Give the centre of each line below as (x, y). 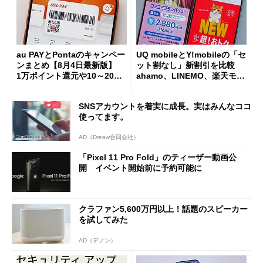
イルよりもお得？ (169, 87)
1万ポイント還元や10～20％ (69, 76)
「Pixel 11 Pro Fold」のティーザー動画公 (158, 158)
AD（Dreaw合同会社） (109, 137)
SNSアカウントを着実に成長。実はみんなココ (165, 106)
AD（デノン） (97, 240)
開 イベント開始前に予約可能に (140, 168)
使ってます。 (103, 117)
